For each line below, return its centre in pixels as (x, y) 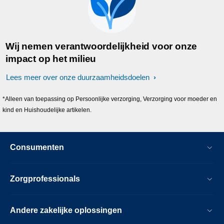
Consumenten (37, 147)
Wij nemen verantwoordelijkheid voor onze (101, 46)
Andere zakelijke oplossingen (66, 210)
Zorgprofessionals (45, 179)
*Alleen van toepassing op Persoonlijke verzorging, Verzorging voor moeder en (110, 99)
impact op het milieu (51, 59)
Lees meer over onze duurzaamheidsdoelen (79, 77)
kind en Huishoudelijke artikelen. (47, 110)
